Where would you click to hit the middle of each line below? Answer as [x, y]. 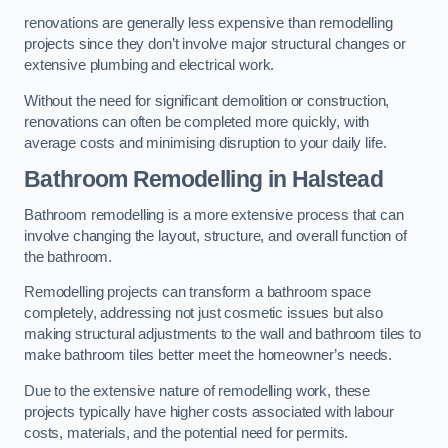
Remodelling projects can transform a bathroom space [197, 292]
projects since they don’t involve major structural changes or [215, 44]
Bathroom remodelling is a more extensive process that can [214, 214]
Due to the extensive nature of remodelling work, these [197, 390]
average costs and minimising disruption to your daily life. [205, 142]
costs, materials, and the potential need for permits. [186, 432]
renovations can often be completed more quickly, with [197, 121]
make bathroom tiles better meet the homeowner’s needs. [208, 355]
